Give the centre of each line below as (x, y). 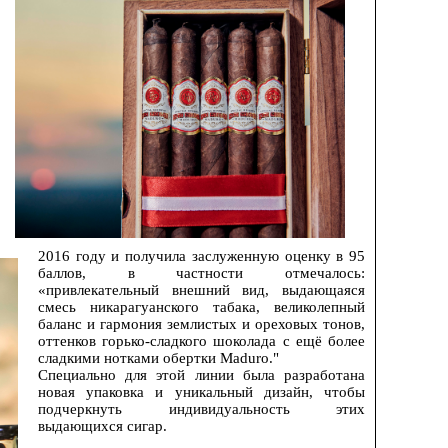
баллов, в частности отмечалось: (201, 273)
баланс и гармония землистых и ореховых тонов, (201, 324)
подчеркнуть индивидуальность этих (201, 409)
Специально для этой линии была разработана (201, 375)
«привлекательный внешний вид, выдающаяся (201, 290)
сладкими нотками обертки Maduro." (158, 358)
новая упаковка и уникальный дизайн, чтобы (201, 392)
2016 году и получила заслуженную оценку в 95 (201, 256)
